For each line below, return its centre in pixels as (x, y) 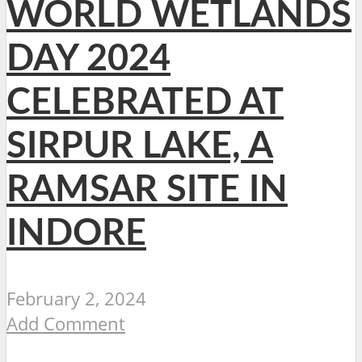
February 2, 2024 (76, 299)
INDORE (76, 234)
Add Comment (66, 324)
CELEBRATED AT (145, 103)
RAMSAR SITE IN (147, 191)
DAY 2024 (88, 60)
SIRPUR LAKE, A (140, 147)
